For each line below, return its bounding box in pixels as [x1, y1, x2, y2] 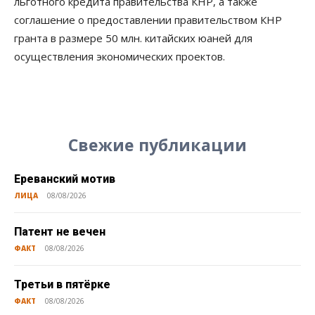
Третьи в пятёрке [14, 278, 110, 292]
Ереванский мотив [14, 172, 115, 186]
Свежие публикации [68, 134, 247, 157]
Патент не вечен [14, 225, 105, 239]
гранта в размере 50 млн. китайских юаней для [14, 31, 252, 46]
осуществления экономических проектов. [14, 49, 225, 64]
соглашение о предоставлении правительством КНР [14, 13, 282, 27]
